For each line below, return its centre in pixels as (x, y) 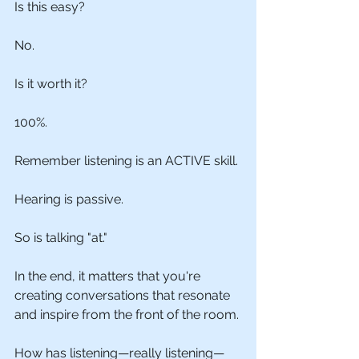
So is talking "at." (61, 238)
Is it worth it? (51, 84)
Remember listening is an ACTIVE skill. (126, 161)
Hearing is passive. (69, 199)
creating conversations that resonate (124, 295)
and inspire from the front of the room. (127, 315)
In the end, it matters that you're (109, 276)
